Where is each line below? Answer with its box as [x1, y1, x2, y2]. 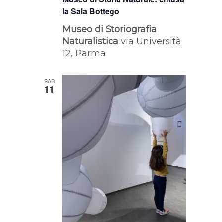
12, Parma [62, 48, 106, 59]
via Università [121, 36, 182, 47]
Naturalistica [62, 36, 121, 47]
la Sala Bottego [62, 5, 120, 17]
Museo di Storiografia [62, 24, 157, 35]
